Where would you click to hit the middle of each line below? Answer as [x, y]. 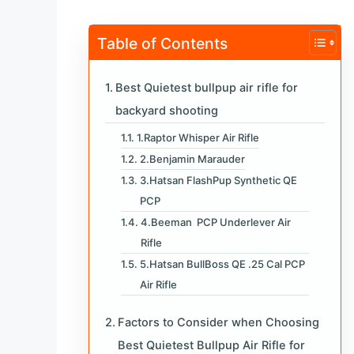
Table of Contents [162, 43]
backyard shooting [166, 110]
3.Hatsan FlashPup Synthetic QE [218, 180]
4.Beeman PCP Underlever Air [215, 222]
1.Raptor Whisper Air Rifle [198, 137]
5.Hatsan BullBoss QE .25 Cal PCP [222, 264]
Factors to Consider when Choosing [220, 322]
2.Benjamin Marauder [192, 158]
